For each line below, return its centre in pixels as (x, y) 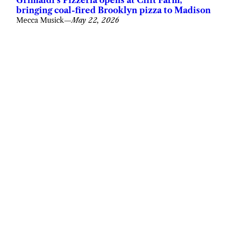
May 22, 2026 (95, 20)
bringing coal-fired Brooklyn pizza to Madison (113, 10)
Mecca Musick (40, 20)
